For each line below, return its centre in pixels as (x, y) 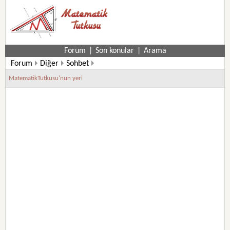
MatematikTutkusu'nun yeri (46, 78)
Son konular (114, 51)
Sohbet (78, 64)
